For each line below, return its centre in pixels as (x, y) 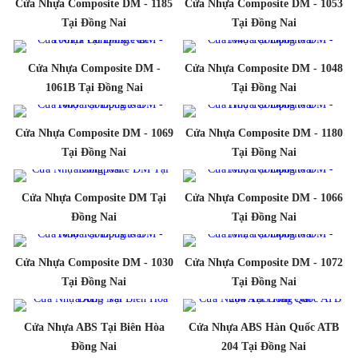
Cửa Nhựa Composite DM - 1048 (264, 68)
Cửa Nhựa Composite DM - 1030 (94, 262)
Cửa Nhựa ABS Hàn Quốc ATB (264, 327)
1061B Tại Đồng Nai (94, 87)
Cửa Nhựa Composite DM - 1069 (94, 133)
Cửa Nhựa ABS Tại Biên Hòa (94, 327)
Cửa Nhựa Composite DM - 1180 (264, 133)
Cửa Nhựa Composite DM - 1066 (264, 197)
